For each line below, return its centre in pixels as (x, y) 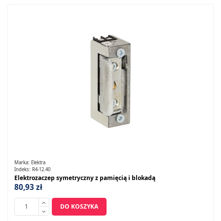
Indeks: (23, 169)
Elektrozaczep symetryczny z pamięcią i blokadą (85, 178)
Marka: (22, 163)
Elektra (38, 163)
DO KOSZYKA (79, 207)
